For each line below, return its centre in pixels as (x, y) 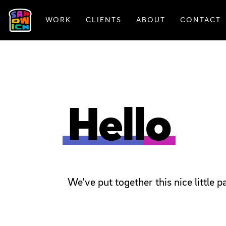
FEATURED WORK (162, 26)
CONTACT (201, 20)
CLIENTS (103, 20)
